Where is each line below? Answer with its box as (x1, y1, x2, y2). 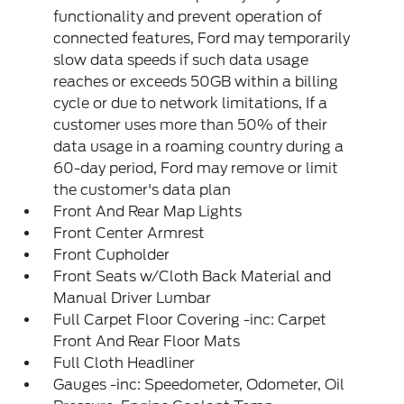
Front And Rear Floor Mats (53, 333, 241, 350)
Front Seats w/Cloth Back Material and (53, 268, 332, 285)
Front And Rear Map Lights (53, 203, 243, 220)
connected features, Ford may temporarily (53, 30, 351, 47)
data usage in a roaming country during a (53, 138, 344, 155)
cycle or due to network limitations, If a (53, 95, 328, 112)
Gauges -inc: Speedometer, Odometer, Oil (53, 376, 345, 393)
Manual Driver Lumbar (53, 289, 212, 307)
